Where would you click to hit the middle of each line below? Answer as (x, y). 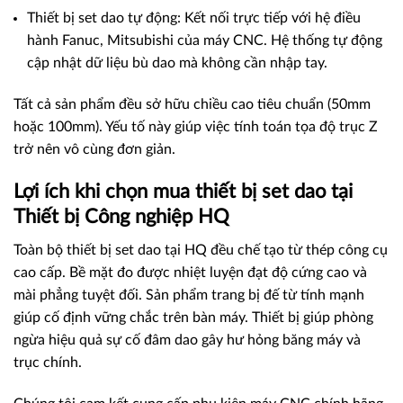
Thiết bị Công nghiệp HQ (121, 217)
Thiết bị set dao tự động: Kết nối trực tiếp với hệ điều (194, 18)
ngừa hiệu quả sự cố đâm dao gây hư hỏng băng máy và (187, 340)
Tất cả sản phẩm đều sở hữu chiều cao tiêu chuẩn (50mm (192, 104)
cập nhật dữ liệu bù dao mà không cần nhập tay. (177, 63)
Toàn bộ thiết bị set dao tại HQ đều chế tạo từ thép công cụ (201, 251)
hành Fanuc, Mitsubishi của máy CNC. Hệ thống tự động (205, 40)
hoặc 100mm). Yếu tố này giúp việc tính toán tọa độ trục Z (196, 126)
